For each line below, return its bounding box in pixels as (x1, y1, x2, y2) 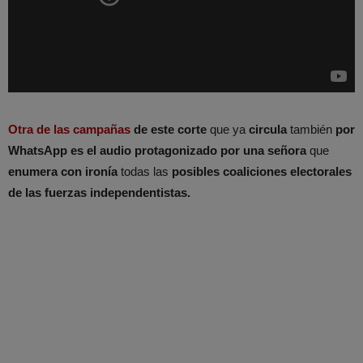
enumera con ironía (8, 164, 117, 179)
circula (249, 122, 287, 137)
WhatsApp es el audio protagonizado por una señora (8, 143, 310, 158)
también (287, 122, 335, 137)
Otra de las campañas (8, 122, 130, 137)
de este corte (130, 122, 207, 137)
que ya (207, 122, 249, 137)
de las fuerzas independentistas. (8, 186, 190, 200)
